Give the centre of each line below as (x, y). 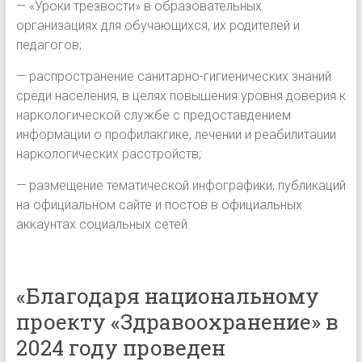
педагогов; (48, 44)
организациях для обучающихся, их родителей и (158, 25)
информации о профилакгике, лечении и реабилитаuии (176, 134)
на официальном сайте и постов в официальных (159, 204)
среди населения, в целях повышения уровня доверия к (181, 95)
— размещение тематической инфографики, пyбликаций (181, 185)
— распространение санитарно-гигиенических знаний (173, 76)
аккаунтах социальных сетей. (103, 224)
